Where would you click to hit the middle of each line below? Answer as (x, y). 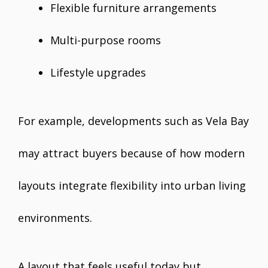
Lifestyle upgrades (98, 73)
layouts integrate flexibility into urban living (132, 186)
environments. (55, 218)
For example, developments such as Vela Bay (133, 121)
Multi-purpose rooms (106, 40)
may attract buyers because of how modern (131, 153)
